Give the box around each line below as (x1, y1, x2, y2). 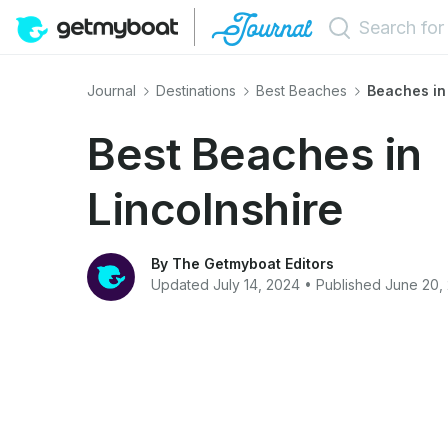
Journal (87, 82, 140, 99)
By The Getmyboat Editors (151, 254, 334, 272)
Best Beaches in (87, 126, 422, 181)
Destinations (156, 82, 240, 99)
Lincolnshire (87, 181, 343, 236)
